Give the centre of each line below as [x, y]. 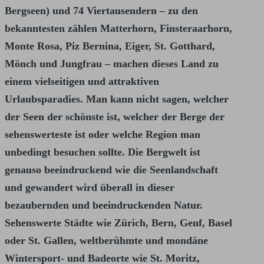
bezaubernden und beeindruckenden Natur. [104, 205]
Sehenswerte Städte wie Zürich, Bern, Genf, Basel [118, 223]
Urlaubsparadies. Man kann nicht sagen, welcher [117, 99]
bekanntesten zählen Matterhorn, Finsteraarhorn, [118, 29]
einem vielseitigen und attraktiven [82, 82]
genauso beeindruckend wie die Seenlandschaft [111, 170]
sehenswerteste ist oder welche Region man [103, 135]
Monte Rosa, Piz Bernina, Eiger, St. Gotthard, [110, 46]
